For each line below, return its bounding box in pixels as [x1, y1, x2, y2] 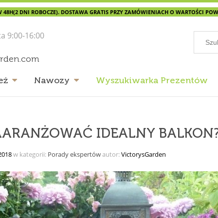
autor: [100, 149, 121, 159]
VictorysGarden [121, 149, 166, 159]
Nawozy [34, 76, 70, 86]
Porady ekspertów [47, 149, 101, 159]
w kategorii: [11, 149, 48, 159]
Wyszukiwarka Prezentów [95, 76, 208, 86]
